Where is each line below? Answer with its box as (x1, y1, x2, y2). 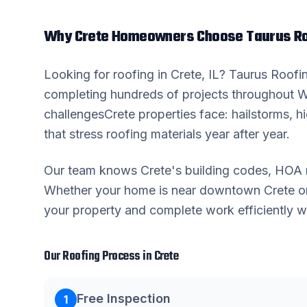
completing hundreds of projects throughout (44, 87, 297, 101)
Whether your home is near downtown (44, 183, 264, 197)
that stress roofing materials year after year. (44, 127, 290, 141)
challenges (44, 107, 104, 121)
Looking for (44, 67, 113, 82)
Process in (99, 247, 154, 267)
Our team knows (44, 163, 140, 177)
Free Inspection (77, 291, 171, 306)
